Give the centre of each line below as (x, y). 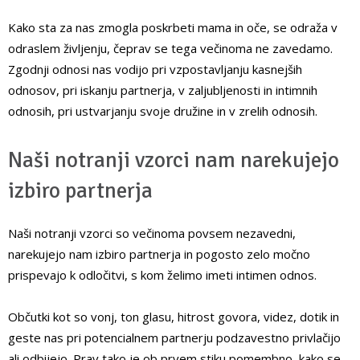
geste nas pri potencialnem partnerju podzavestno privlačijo (174, 338)
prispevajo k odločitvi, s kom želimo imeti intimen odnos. (162, 275)
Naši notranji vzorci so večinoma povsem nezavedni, (152, 233)
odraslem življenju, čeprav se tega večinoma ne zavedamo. (170, 49)
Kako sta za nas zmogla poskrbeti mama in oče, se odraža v (173, 28)
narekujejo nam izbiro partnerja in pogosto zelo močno (159, 254)
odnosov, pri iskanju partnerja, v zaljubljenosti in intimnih (163, 90)
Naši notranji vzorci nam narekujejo (174, 161)
